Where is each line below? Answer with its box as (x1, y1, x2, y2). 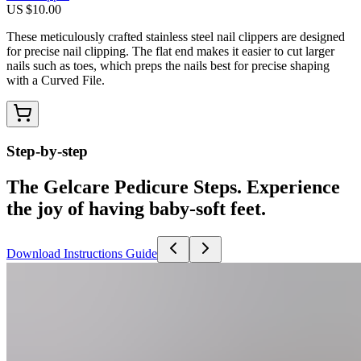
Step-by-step (6, 143, 88, 160)
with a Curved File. (6, 73, 105, 88)
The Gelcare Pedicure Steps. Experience (6, 176, 340, 197)
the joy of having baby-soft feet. (6, 197, 266, 219)
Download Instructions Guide (6, 246, 157, 260)
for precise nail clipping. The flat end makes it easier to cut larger (6, 44, 334, 59)
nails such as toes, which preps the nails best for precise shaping (6, 59, 330, 73)
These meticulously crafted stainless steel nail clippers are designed (6, 30, 345, 44)
